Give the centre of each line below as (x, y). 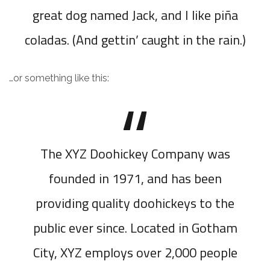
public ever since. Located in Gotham (135, 228)
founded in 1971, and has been (135, 178)
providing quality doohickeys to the (135, 203)
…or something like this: (59, 78)
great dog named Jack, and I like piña (135, 15)
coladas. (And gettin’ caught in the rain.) (135, 40)
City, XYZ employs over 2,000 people (135, 253)
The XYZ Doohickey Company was (135, 154)
